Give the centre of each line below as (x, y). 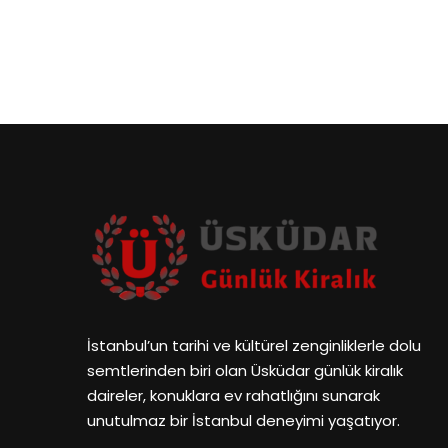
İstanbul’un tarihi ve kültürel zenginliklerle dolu (254, 346)
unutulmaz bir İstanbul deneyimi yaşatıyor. (243, 421)
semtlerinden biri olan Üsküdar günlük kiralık (245, 371)
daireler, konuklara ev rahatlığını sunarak (233, 396)
